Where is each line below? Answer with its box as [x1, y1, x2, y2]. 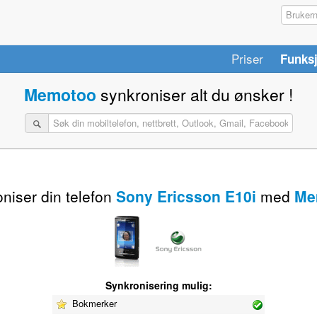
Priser [231, 50, 263, 67]
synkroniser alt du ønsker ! [100, 83, 293, 107]
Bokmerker [69, 296, 117, 310]
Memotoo [24, 83, 96, 107]
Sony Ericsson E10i [115, 185, 256, 207]
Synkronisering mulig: [105, 277, 212, 292]
